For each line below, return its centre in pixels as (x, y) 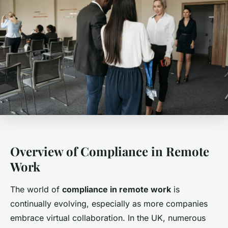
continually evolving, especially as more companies (109, 204)
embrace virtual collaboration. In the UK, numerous (108, 218)
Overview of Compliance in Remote (110, 151)
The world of (36, 190)
